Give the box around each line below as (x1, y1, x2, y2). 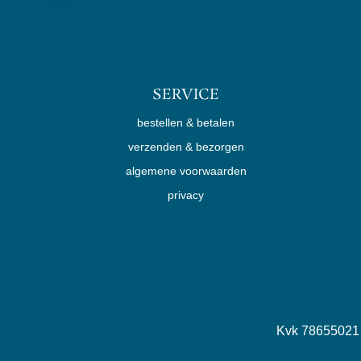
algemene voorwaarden (125, 164, 247, 177)
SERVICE (152, 85, 220, 106)
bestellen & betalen (137, 116, 235, 129)
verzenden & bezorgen (127, 140, 244, 153)
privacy (168, 189, 205, 201)
